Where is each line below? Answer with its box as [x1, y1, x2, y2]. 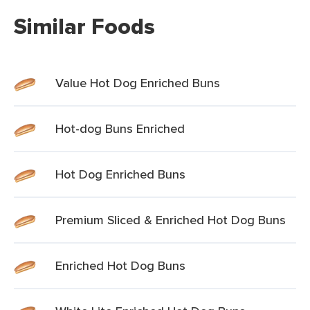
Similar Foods [14, 10, 155, 43]
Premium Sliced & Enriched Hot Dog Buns [55, 211, 286, 228]
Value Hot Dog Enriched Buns [55, 74, 220, 91]
